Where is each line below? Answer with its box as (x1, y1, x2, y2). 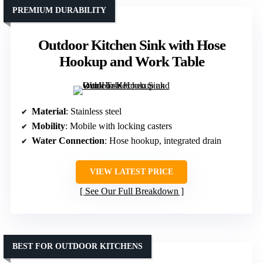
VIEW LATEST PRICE (90, 167, 173, 176)
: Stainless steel (66, 106, 122, 116)
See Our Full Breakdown (85, 186, 178, 196)
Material (32, 106, 66, 116)
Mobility (32, 121, 65, 131)
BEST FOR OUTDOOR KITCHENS (12, 242, 143, 251)
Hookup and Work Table (59, 53, 204, 69)
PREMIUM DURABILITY (12, 6, 106, 15)
